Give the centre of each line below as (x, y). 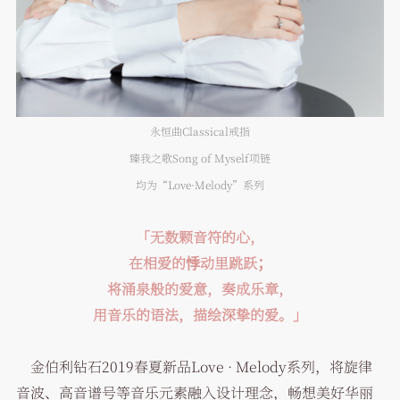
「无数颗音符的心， (200, 237)
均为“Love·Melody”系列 (200, 185)
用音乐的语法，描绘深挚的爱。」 (200, 315)
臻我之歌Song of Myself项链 (200, 158)
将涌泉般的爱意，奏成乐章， (200, 289)
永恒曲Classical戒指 (200, 131)
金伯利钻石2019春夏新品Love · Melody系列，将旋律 (194, 367)
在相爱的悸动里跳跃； (200, 263)
